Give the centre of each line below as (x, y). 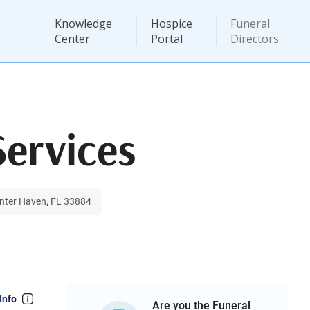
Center (72, 39)
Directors (255, 39)
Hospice (171, 24)
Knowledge (83, 24)
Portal (166, 39)
